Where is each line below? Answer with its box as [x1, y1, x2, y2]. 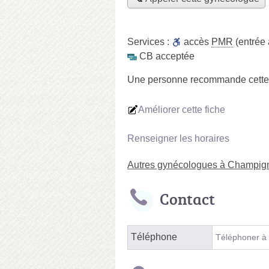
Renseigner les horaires [127, 133, 229, 144]
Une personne [127, 74, 190, 85]
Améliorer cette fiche [138, 104, 225, 115]
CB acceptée [139, 50, 195, 61]
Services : [127, 36, 172, 47]
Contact [160, 187, 215, 210]
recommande [190, 74, 246, 85]
